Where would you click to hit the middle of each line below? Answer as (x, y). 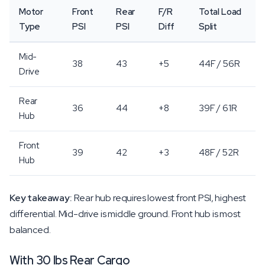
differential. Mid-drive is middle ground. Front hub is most (125, 214)
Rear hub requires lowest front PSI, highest (159, 198)
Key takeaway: (41, 198)
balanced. (30, 230)
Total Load (220, 12)
